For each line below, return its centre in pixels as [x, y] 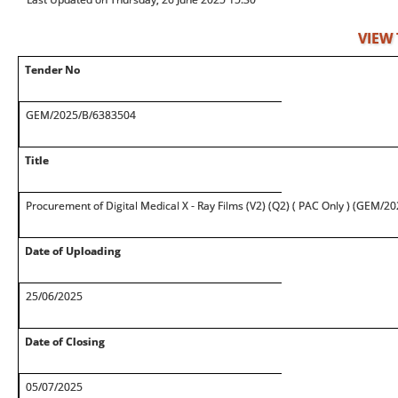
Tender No [52, 70]
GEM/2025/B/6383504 [81, 115]
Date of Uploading [73, 251]
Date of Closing [65, 342]
